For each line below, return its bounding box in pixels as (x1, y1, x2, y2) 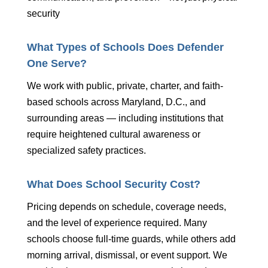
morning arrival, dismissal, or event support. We (26, 250, 227, 261)
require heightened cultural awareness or (26, 129, 200, 140)
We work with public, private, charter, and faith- (26, 81, 223, 92)
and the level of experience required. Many (26, 218, 207, 229)
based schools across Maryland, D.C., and (26, 97, 206, 108)
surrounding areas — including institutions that (26, 113, 223, 124)
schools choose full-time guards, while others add (26, 234, 236, 245)
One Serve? (26, 57, 87, 70)
